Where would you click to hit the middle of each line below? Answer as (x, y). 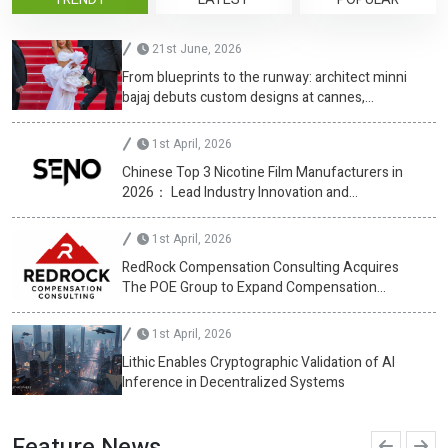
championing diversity (190, 118)
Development (164, 213)
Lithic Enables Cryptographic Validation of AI (258, 363)
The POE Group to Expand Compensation (249, 288)
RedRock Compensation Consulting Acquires (260, 268)
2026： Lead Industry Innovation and (235, 193)
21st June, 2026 (195, 49)
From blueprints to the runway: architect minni (264, 78)
